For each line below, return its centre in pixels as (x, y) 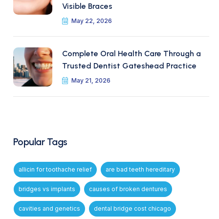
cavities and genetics (49, 208)
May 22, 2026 (91, 21)
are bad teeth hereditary (140, 169)
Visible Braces (87, 6)
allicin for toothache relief (55, 169)
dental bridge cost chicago (132, 208)
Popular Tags (40, 142)
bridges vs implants (47, 189)
